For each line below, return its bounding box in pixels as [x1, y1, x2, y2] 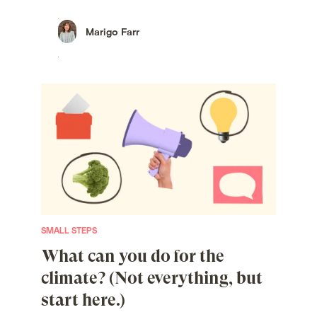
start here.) [41, 290, 125, 311]
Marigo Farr [86, 25, 140, 38]
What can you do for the [42, 246, 225, 267]
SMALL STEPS [41, 225, 98, 236]
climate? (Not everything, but [41, 268, 263, 289]
